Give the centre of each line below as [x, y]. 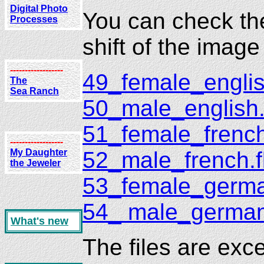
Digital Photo [39, 8]
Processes [34, 19]
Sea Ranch [34, 91]
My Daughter [39, 152]
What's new [39, 221]
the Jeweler [35, 163]
